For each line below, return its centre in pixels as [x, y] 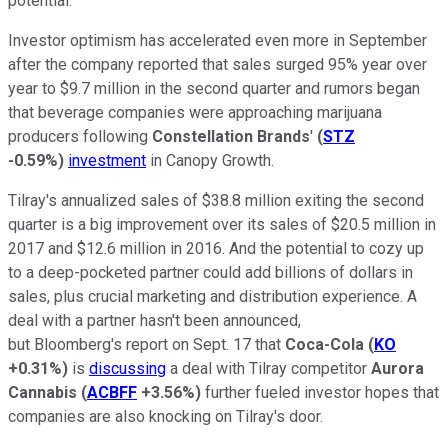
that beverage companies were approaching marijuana [195, 113]
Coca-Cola [324, 345]
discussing [127, 369]
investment [107, 161]
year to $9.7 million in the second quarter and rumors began [214, 89]
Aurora [395, 369]
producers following [80, 137]
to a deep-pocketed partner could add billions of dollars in [210, 273]
